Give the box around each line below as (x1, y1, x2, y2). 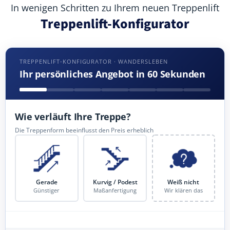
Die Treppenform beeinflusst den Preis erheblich (15, 125, 154, 135)
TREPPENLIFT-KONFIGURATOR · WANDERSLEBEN (20, 57, 168, 65)
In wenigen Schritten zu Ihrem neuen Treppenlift (11, 2, 219, 14)
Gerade (35, 177, 57, 186)
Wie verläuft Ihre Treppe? (15, 110, 131, 123)
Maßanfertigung (93, 187, 137, 195)
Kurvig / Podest (92, 177, 138, 186)
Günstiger (33, 187, 60, 195)
